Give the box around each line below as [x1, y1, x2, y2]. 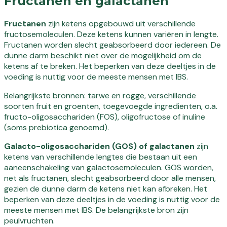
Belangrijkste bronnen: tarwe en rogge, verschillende [4, 90, 196, 101]
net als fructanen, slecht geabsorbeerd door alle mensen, [4, 172, 216, 183]
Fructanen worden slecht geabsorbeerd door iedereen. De [4, 39, 221, 50]
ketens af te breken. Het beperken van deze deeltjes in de [4, 60, 216, 71]
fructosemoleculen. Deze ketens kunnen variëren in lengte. [4, 28, 218, 40]
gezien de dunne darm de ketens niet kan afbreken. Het [4, 183, 207, 194]
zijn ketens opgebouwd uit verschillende [46, 18, 196, 29]
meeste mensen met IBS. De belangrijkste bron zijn [4, 204, 188, 215]
